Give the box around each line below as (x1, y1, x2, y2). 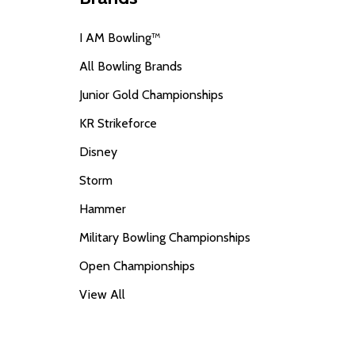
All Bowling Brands (79, 58, 182, 74)
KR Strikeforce (79, 115, 157, 131)
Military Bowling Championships (79, 229, 250, 245)
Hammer (79, 200, 126, 216)
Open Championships (79, 258, 195, 273)
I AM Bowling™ (79, 29, 161, 45)
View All (79, 286, 125, 302)
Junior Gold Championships (79, 86, 223, 102)
